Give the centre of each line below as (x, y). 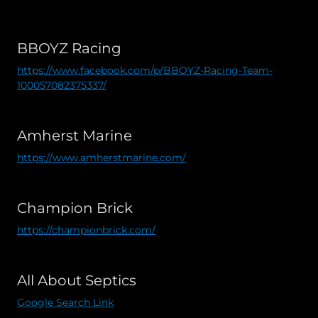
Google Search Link (65, 302)
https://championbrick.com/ (86, 230)
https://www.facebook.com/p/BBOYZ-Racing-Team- (145, 70)
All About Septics (77, 280)
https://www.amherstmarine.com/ (102, 157)
